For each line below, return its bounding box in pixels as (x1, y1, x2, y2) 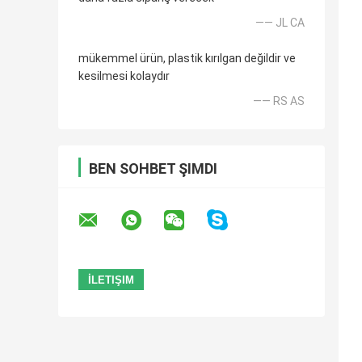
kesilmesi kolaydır (78, 69, 170, 83)
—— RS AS (253, 95, 305, 108)
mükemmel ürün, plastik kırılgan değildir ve (78, 52, 296, 65)
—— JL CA (255, 16, 305, 30)
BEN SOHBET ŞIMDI (89, 160, 217, 178)
